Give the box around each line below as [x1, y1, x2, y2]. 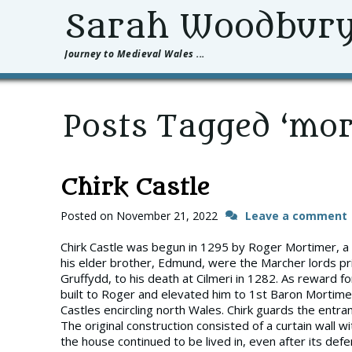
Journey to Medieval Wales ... [64, 47, 205, 60]
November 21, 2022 [116, 208, 218, 223]
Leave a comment [245, 208, 347, 223]
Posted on [60, 208, 116, 223]
